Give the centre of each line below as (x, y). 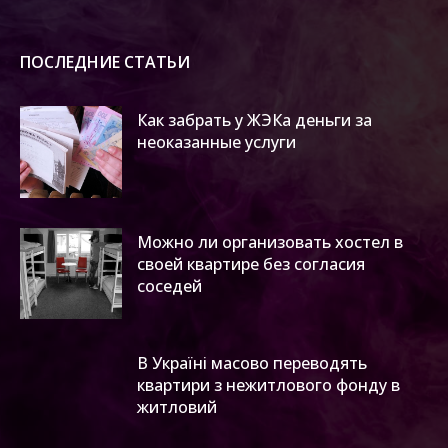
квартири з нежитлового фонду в (268, 385)
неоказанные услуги (216, 141)
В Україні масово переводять (252, 363)
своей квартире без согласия (251, 263)
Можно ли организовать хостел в (270, 241)
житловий (177, 407)
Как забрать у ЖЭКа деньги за (254, 119)
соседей (169, 285)
